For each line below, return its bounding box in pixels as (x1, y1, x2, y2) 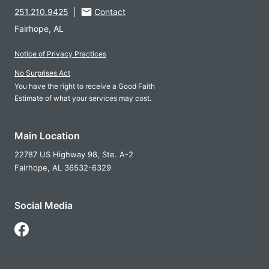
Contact (94, 7, 125, 17)
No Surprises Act (14, 68, 70, 77)
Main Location (14, 130, 80, 142)
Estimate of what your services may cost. (14, 94, 151, 103)
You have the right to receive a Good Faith (14, 82, 155, 91)
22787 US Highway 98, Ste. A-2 (14, 150, 133, 159)
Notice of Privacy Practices (14, 49, 106, 58)
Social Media (14, 199, 73, 211)
